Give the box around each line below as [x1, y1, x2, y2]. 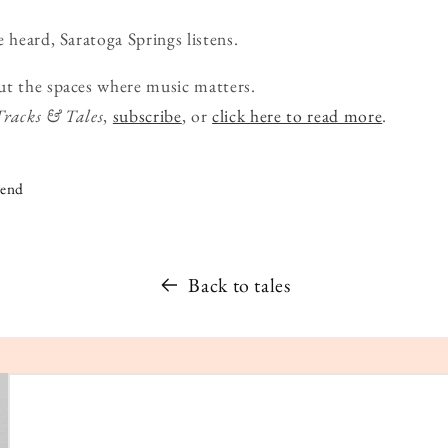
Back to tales [188, 271, 291, 298]
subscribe [112, 104, 182, 128]
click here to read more [212, 104, 383, 128]
